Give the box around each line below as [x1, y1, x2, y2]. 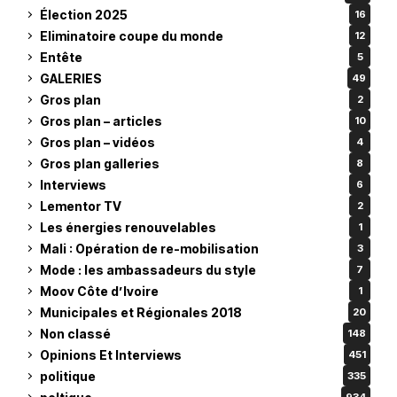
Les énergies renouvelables [40, 219, 216, 235]
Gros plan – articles [40, 113, 162, 128]
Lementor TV [40, 198, 121, 214]
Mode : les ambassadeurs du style [40, 261, 256, 277]
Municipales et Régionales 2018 [40, 304, 242, 320]
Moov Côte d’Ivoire [40, 283, 159, 299]
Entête [40, 49, 82, 65]
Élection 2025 [40, 6, 128, 22]
